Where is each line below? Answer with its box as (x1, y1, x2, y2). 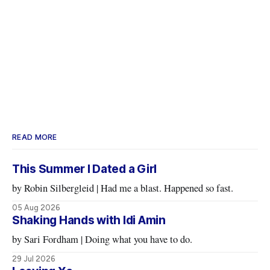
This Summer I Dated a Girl (12, 162, 157, 177)
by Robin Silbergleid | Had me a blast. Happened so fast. (101, 181, 234, 195)
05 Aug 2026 (12, 203, 60, 213)
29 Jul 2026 (12, 254, 55, 264)
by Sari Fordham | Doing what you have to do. (85, 233, 193, 246)
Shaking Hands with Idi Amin (12, 213, 166, 228)
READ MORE (12, 133, 57, 142)
